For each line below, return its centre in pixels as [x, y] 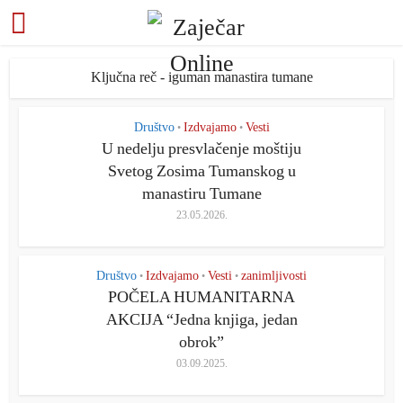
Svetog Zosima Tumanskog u [201, 171]
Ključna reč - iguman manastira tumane [201, 77]
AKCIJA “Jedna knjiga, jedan [201, 319]
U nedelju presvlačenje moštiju [201, 148]
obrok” [201, 342]
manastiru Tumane [201, 193]
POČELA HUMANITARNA [201, 297]
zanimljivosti [274, 276]
